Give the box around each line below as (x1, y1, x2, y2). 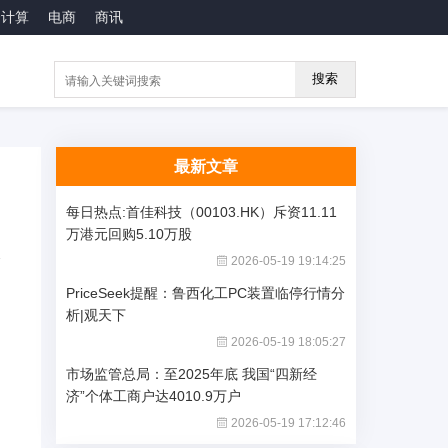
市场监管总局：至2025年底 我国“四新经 (66, 366, 317, 382)
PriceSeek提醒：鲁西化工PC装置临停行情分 (66, 285, 345, 301)
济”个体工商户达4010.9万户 (66, 388, 241, 404)
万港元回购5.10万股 (66, 226, 192, 242)
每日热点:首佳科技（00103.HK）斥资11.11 (66, 204, 337, 220)
